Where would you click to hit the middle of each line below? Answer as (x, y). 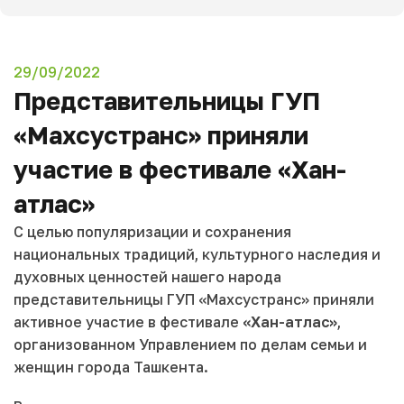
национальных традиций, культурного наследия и (197, 255)
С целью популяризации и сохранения (152, 232)
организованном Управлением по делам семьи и (190, 345)
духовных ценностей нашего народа (147, 277)
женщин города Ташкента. (111, 367)
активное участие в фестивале (128, 322)
